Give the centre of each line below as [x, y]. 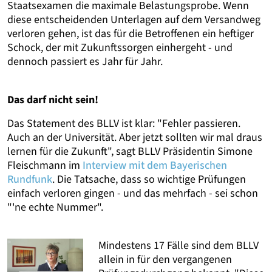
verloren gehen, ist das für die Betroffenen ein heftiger [131, 34]
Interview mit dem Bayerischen [155, 166]
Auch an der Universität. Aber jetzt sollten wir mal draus [135, 138]
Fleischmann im [45, 166]
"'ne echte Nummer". [55, 208]
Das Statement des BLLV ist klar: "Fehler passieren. [124, 124]
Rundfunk [30, 180]
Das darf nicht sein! [53, 100]
